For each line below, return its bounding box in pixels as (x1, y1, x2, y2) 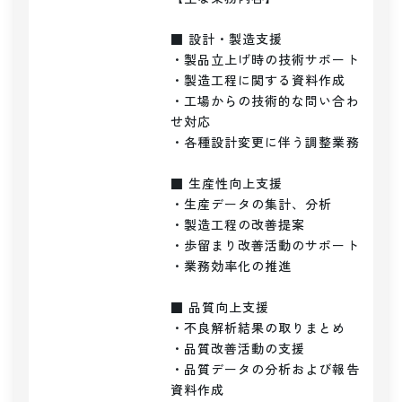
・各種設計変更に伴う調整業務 (170, 133, 360, 151)
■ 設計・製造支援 (170, 30, 284, 48)
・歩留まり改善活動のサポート (170, 236, 360, 254)
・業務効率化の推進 (170, 257, 293, 275)
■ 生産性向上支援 (170, 174, 284, 192)
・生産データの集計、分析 (170, 195, 333, 213)
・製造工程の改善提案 (170, 215, 306, 233)
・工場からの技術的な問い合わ (170, 92, 360, 109)
